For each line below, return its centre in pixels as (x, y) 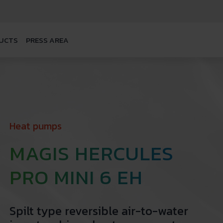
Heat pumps (35, 126)
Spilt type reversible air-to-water (99, 211)
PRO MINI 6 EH (76, 177)
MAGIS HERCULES (91, 153)
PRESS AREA (47, 40)
